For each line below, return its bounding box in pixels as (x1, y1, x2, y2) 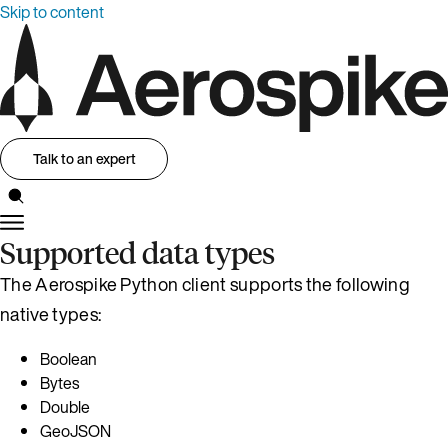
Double (40, 394, 90, 419)
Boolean (40, 346, 97, 371)
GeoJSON (40, 418, 111, 443)
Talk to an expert (32, 148, 136, 170)
